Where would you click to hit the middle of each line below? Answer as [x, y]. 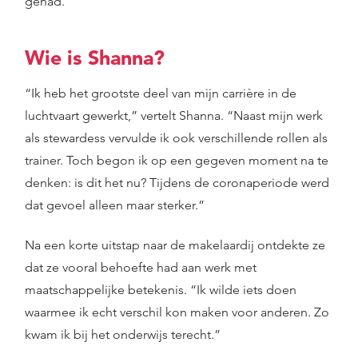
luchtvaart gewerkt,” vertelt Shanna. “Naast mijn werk [174, 115]
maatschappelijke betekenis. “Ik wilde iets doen [161, 290]
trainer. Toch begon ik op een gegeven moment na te [177, 160]
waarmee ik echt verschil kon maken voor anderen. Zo [177, 312]
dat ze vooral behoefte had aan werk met [141, 267]
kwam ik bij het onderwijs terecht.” [123, 334]
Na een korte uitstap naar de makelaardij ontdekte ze [175, 245]
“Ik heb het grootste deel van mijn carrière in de [161, 93]
